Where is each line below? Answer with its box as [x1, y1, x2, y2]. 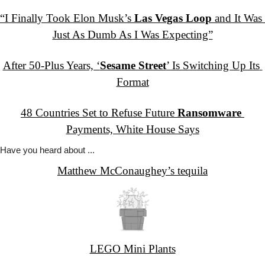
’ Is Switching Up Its [166, 59, 260, 72]
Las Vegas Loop [134, 12, 212, 24]
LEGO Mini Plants [89, 242, 176, 255]
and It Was [212, 12, 262, 24]
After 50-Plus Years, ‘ [2, 59, 100, 72]
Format [116, 76, 149, 88]
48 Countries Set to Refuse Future [21, 106, 177, 119]
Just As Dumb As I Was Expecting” [52, 28, 213, 41]
